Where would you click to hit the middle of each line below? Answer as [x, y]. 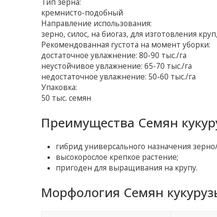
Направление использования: [97, 24]
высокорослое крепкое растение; [117, 157]
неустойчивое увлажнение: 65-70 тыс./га [117, 66]
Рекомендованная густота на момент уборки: [126, 45]
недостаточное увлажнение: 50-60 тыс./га [119, 77]
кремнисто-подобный [82, 13]
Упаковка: [59, 88]
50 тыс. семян [66, 98]
